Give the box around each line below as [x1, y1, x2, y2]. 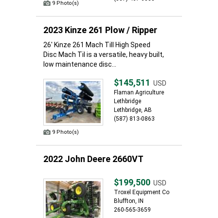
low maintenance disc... [43, 60, 116, 68]
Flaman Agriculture [114, 89, 164, 96]
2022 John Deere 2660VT [43, 154, 144, 164]
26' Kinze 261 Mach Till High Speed [43, 41, 150, 49]
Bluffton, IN [114, 198, 144, 204]
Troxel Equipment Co [114, 189, 169, 196]
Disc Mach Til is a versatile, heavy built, [43, 51, 164, 58]
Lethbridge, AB [114, 107, 152, 113]
